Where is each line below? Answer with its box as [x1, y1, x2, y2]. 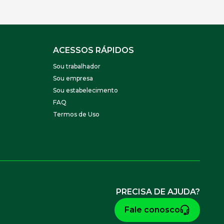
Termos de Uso [53, 110, 99, 118]
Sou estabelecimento [53, 86, 118, 94]
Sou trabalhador [53, 62, 100, 70]
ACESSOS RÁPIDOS [53, 45, 134, 55]
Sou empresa [53, 74, 93, 82]
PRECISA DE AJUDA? [116, 186, 200, 196]
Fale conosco [124, 204, 180, 214]
